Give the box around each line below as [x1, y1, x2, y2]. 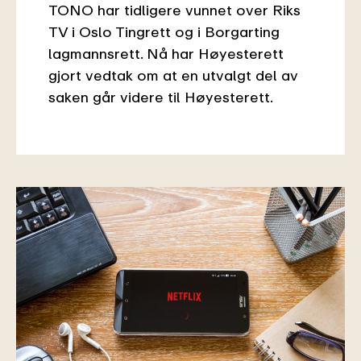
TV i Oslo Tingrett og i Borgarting [48, 23, 280, 41]
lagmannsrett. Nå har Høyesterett [48, 44, 284, 63]
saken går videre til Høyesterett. [48, 88, 273, 106]
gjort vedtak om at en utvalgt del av [48, 66, 298, 85]
